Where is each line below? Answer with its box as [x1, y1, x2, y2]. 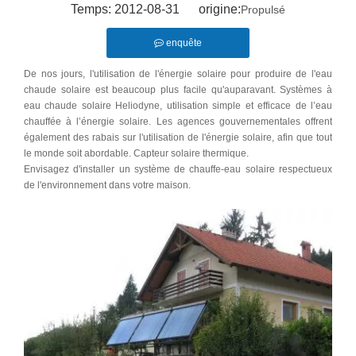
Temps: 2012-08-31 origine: [71, 2, 241, 16]
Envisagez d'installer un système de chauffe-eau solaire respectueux [24, 163, 332, 175]
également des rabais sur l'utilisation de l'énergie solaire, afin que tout [24, 131, 332, 143]
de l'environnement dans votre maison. [24, 179, 191, 191]
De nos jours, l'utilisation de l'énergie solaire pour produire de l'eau [24, 68, 332, 79]
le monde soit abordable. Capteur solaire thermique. [24, 147, 249, 159]
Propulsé [241, 2, 285, 16]
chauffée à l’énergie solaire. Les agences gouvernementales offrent [24, 115, 332, 127]
